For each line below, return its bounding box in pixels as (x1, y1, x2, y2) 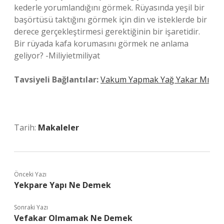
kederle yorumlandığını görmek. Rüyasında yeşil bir (14, 2, 204, 13)
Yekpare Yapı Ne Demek (14, 179, 111, 190)
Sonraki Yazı (14, 203, 48, 211)
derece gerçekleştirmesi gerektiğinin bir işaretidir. (14, 26, 200, 37)
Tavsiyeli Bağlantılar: (14, 74, 98, 85)
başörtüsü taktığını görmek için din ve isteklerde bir (14, 14, 207, 25)
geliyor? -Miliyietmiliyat (14, 50, 100, 61)
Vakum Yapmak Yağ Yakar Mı (100, 74, 209, 85)
